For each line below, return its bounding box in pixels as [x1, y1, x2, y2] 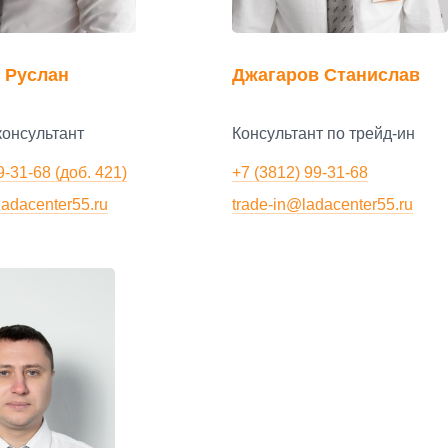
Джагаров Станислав [232, 65, 420, 85]
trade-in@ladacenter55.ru [232, 195, 413, 213]
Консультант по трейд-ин [232, 125, 415, 143]
